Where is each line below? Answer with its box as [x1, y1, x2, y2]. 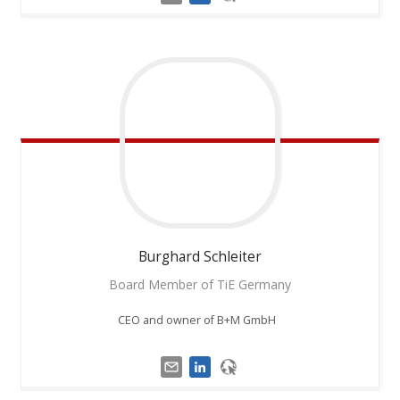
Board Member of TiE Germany [108, 276, 291, 294]
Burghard [137, 247, 200, 267]
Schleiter [203, 247, 262, 267]
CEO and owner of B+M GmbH [118, 312, 282, 329]
